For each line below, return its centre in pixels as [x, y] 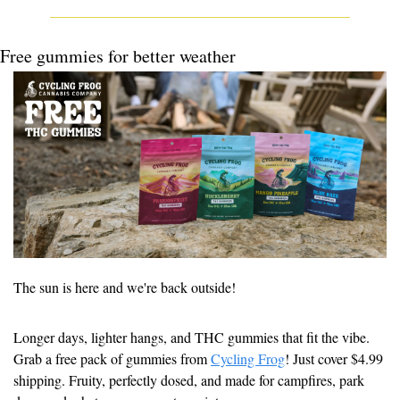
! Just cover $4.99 [334, 358]
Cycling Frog [248, 358]
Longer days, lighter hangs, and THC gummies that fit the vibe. [192, 337]
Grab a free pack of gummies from [112, 358]
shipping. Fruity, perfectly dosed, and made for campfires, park [189, 379]
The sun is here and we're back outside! [125, 287]
